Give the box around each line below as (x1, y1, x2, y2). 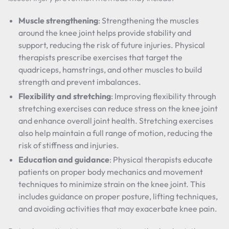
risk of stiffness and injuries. (18, 140, 119, 150)
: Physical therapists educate (109, 154, 213, 165)
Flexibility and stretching (18, 91, 111, 101)
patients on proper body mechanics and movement (18, 167, 203, 177)
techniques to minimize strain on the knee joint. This (18, 179, 205, 189)
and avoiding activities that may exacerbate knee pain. (18, 203, 217, 214)
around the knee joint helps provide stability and (18, 28, 191, 38)
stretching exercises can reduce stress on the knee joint (18, 103, 218, 113)
